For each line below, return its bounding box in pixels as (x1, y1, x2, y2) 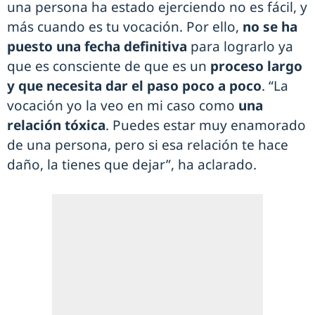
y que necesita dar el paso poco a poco (7, 77, 262, 96)
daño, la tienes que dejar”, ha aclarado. (7, 155, 257, 174)
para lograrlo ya (187, 37, 293, 56)
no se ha (243, 18, 297, 37)
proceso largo (210, 57, 302, 76)
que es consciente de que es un (7, 57, 210, 76)
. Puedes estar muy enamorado (105, 116, 306, 135)
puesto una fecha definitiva (7, 37, 187, 56)
